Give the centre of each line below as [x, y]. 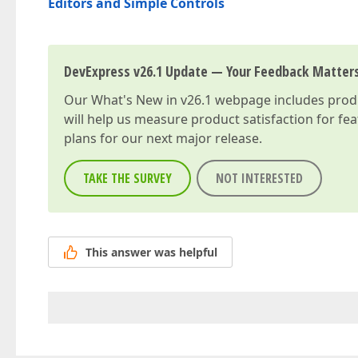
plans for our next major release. [163, 138]
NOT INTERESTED [259, 178]
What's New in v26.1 [151, 100]
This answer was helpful [151, 253]
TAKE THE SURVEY [127, 178]
